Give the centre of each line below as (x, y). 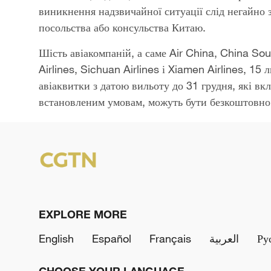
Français (170, 238)
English (56, 238)
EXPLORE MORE (83, 214)
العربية (224, 238)
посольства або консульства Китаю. (122, 27)
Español (112, 238)
